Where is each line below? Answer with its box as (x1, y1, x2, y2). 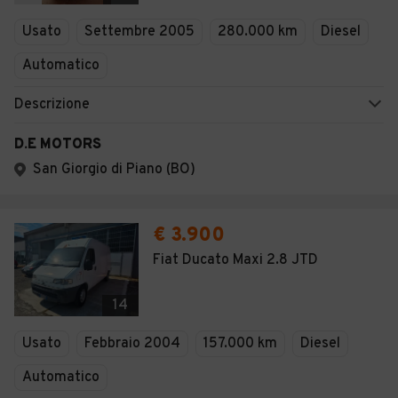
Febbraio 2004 (84, 335, 180, 353)
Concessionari (36, 36, 126, 53)
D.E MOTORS (14, 136, 101, 154)
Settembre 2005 (84, 23, 195, 41)
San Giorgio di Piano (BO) (33, 161, 195, 179)
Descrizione (14, 96, 90, 114)
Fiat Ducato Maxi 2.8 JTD (153, 251, 318, 269)
